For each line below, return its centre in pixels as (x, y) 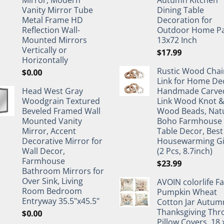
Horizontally (45, 60)
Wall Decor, (43, 151)
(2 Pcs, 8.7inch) (185, 151)
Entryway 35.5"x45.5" (61, 201)
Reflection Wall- (51, 30)
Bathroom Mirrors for (63, 171)
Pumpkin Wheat (187, 192)
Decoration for (185, 20)
